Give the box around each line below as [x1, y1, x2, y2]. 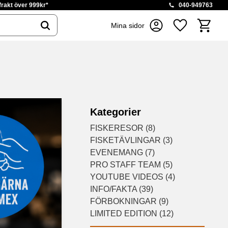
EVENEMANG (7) [90, 148, 155, 157]
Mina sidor [111, 21, 145, 30]
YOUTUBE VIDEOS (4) [90, 173, 176, 181]
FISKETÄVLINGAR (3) [90, 136, 173, 145]
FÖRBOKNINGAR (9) [90, 197, 169, 206]
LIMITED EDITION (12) [90, 209, 174, 218]
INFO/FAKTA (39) [90, 185, 154, 193]
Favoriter [190, 21, 219, 30]
